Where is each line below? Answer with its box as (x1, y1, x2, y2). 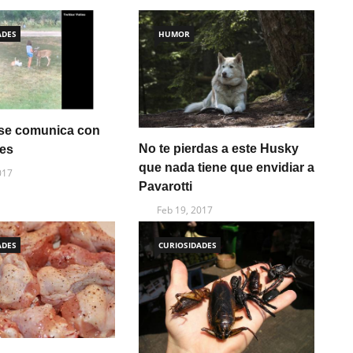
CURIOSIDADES (158, 239, 217, 251)
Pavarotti (138, 179, 192, 193)
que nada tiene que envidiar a (138, 160, 314, 174)
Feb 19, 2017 (156, 203, 213, 217)
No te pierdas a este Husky (138, 141, 299, 155)
